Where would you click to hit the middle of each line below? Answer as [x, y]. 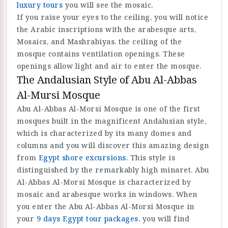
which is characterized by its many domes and [104, 133]
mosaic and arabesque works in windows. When [107, 194]
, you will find [164, 219]
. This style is [150, 158]
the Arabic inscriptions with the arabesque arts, [106, 30]
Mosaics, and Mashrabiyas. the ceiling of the [99, 42]
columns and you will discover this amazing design [113, 146]
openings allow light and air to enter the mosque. [109, 66]
